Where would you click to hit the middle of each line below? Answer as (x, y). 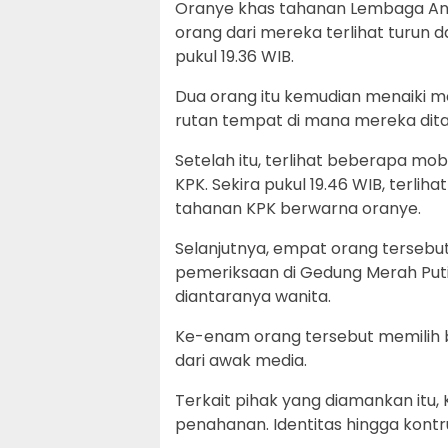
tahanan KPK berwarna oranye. (298, 208)
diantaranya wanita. (253, 296)
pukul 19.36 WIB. (234, 56)
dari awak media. (241, 360)
